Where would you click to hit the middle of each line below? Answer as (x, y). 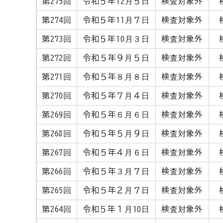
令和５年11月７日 (116, 20)
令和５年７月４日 (116, 96)
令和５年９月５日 (116, 58)
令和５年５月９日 (116, 133)
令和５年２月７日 (116, 190)
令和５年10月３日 (116, 39)
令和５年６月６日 (116, 114)
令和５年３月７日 (116, 171)
